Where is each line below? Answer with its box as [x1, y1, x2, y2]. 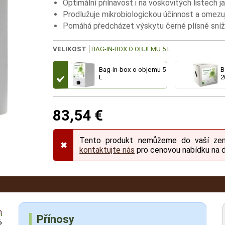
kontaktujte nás [79, 145, 135, 155]
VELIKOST [53, 45, 87, 53]
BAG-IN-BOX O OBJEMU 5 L [91, 45, 171, 53]
